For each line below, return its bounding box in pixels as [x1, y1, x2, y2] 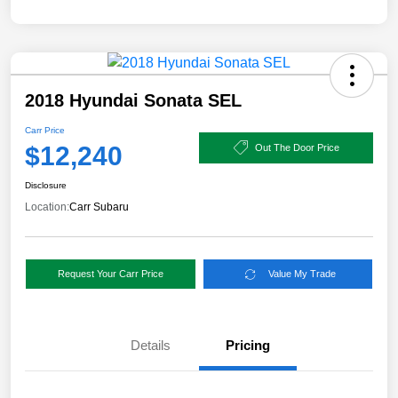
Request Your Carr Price [57, 268, 163, 280]
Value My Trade [268, 268, 337, 280]
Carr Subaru [69, 201, 129, 214]
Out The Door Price [254, 141, 339, 153]
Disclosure [25, 180, 67, 191]
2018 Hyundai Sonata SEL [25, 91, 242, 111]
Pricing [226, 338, 270, 354]
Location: [25, 201, 69, 214]
